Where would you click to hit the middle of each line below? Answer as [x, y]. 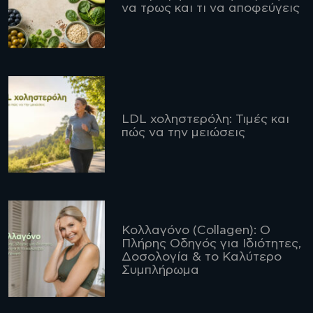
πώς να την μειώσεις [183, 133]
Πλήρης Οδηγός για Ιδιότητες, [211, 244]
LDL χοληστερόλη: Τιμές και [205, 120]
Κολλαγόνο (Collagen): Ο [196, 231]
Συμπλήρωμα [160, 271]
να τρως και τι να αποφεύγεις [211, 9]
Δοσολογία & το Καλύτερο [201, 257]
